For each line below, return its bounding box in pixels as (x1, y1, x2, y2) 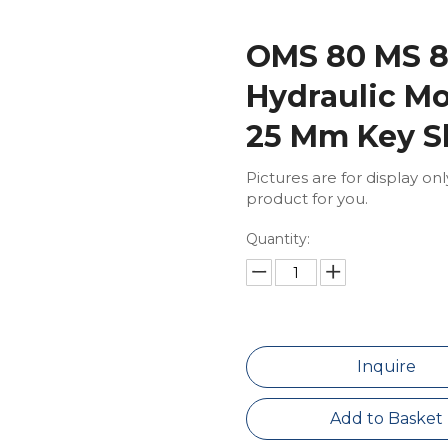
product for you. (245, 189, 368, 208)
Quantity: (245, 230, 310, 248)
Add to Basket (330, 409, 444, 428)
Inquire (357, 357, 417, 376)
